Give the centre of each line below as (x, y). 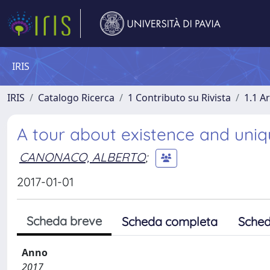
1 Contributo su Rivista (179, 98)
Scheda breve (64, 221)
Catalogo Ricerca (76, 98)
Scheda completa (170, 221)
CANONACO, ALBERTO (82, 157)
